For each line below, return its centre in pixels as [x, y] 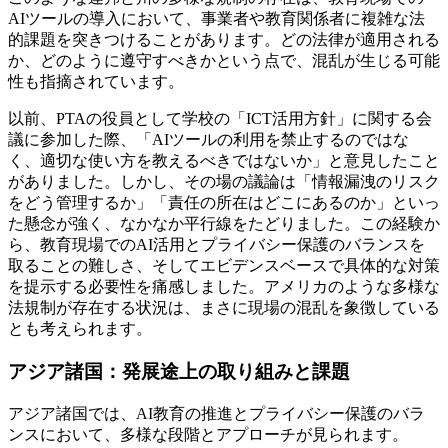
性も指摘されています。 [96, 82]
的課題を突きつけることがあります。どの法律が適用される [224, 40]
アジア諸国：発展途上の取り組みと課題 [179, 371]
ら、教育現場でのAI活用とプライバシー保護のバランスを [216, 245]
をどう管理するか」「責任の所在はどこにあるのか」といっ [224, 203]
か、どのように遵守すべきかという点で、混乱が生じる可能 [224, 61]
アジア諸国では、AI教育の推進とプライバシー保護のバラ [216, 413]
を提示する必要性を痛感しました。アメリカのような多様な [224, 287]
